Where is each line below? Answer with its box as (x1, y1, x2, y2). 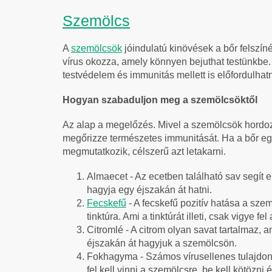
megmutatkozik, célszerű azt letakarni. (63, 146, 228, 157)
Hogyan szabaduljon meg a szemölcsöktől (63, 94, 257, 105)
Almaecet (87, 171, 130, 182)
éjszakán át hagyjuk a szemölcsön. (87, 237, 237, 248)
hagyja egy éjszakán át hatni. (87, 184, 212, 195)
